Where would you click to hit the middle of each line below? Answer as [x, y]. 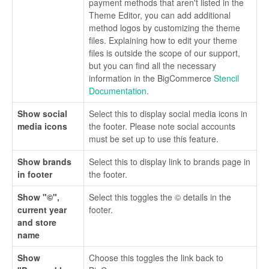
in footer [35, 174]
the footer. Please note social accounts [162, 126]
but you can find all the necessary [153, 66]
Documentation [118, 91]
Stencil [226, 78]
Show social [42, 114]
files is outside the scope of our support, [165, 53]
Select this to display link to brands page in [170, 162]
